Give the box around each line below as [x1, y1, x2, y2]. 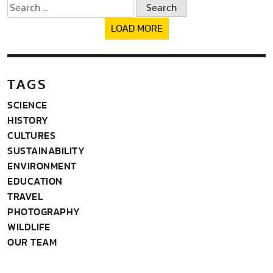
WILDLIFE [7, 219, 50, 234]
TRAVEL [7, 188, 43, 204]
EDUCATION [7, 173, 63, 188]
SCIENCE [7, 97, 48, 112]
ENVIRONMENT [7, 158, 77, 173]
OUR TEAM [7, 234, 57, 249]
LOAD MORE [110, 23, 163, 34]
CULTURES [7, 127, 55, 143]
